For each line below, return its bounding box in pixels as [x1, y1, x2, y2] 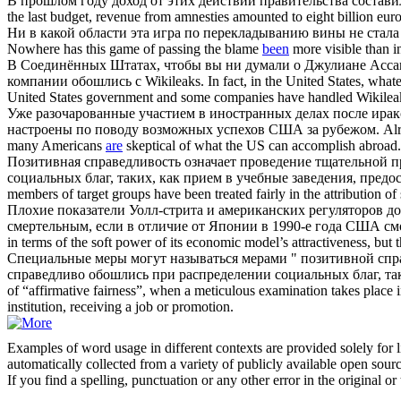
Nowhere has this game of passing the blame [7, 40, 262, 56]
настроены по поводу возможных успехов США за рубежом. [7, 121, 380, 137]
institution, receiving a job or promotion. [7, 298, 234, 314]
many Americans [7, 137, 106, 153]
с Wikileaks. [132, 73, 204, 89]
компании [7, 73, 72, 89]
